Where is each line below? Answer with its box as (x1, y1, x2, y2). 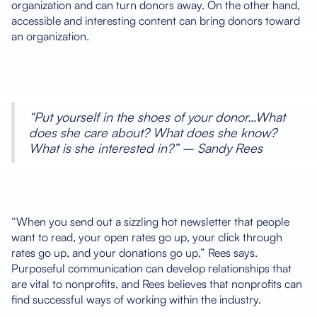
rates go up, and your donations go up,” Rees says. (11, 245, 258, 260)
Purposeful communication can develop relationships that (11, 260, 292, 275)
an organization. (11, 28, 89, 43)
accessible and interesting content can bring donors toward (11, 13, 300, 28)
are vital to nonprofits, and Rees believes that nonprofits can (11, 276, 302, 291)
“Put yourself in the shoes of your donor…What (29, 108, 285, 125)
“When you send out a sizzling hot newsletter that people (11, 214, 289, 229)
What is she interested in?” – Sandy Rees (29, 139, 263, 156)
